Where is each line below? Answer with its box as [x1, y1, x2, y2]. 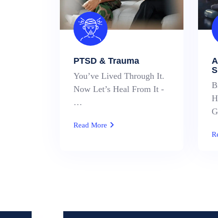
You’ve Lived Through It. [73, 71, 164, 81]
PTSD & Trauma [73, 56, 139, 66]
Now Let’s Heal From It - [73, 84, 164, 94]
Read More [73, 121, 109, 129]
